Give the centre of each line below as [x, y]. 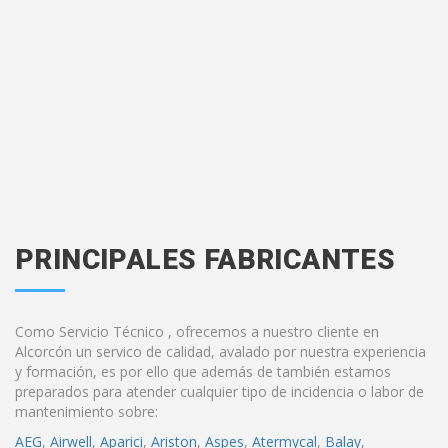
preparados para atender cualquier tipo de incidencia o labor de [219, 391]
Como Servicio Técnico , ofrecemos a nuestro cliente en [197, 331]
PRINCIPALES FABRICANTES [205, 259]
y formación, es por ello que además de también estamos [203, 371]
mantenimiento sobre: [86, 411]
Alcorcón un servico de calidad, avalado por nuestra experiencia [220, 351]
